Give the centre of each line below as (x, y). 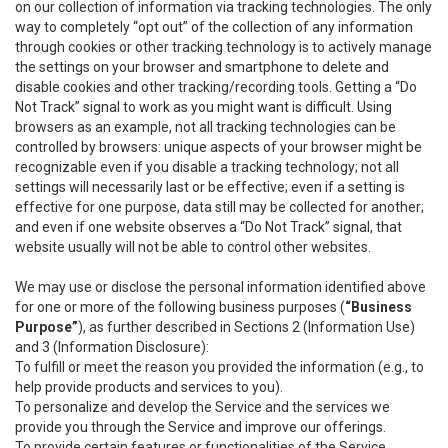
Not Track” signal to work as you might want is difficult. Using (203, 107)
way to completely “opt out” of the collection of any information (214, 27)
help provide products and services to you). (149, 387)
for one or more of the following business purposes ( (180, 307)
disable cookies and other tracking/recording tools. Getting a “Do (216, 87)
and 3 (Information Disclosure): (112, 347)
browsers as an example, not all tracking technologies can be (205, 127)
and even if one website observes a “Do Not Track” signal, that (208, 227)
